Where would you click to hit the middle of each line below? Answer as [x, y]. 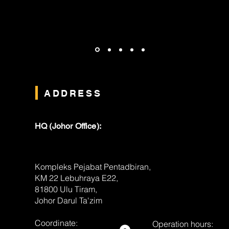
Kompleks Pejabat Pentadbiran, [93, 167]
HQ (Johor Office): [68, 126]
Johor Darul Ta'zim [68, 200]
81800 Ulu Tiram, [66, 189]
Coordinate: [56, 223]
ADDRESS [73, 93]
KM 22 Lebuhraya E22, [76, 178]
